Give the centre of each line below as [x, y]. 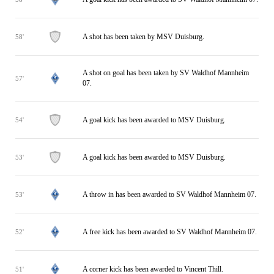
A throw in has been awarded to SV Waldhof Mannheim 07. [169, 194]
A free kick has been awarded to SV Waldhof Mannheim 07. [170, 231]
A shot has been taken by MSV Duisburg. [143, 36]
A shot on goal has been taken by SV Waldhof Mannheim [166, 73]
